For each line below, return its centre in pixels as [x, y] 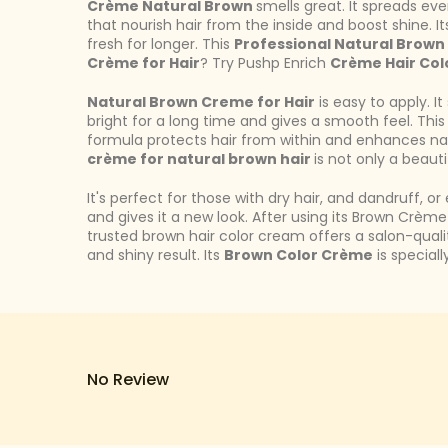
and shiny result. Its [155, 255]
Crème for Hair [143, 63]
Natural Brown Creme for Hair [201, 102]
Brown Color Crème [298, 255]
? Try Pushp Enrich [265, 63]
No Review [128, 379]
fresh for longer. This [160, 44]
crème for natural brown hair [200, 159]
